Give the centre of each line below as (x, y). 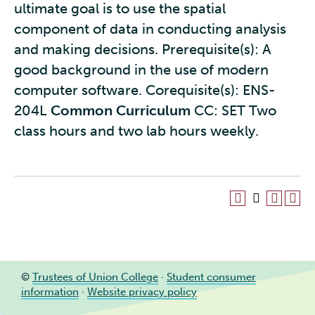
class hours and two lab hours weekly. (136, 131)
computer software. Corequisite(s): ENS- (144, 90)
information (50, 291)
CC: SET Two (233, 110)
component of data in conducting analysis (150, 29)
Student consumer (211, 277)
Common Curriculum (121, 110)
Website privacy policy (142, 291)
